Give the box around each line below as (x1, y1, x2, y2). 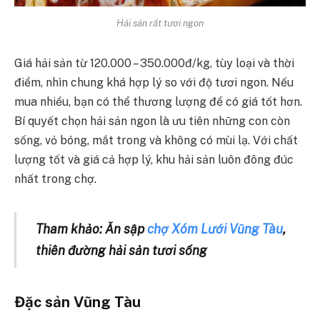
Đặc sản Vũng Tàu (14, 292, 141, 311)
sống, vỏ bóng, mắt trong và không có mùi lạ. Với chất (14, 134, 298, 148)
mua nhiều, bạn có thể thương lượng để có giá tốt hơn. (14, 95, 302, 109)
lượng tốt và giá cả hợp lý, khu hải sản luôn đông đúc (14, 153, 294, 167)
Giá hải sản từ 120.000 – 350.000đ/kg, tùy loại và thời (14, 56, 294, 71)
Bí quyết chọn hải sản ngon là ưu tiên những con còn (14, 114, 290, 129)
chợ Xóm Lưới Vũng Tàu (146, 221, 283, 237)
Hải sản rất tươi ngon (116, 17, 204, 29)
